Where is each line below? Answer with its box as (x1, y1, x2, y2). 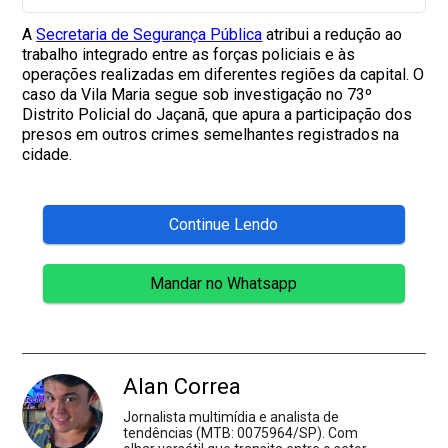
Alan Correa (123, 373, 242, 399)
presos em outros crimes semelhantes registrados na (22, 124, 400, 144)
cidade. (22, 144, 73, 164)
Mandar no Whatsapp (150, 273, 298, 293)
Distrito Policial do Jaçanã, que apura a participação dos (22, 104, 413, 124)
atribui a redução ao (262, 24, 403, 44)
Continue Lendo (169, 214, 279, 234)
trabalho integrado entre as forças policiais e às (22, 44, 356, 64)
